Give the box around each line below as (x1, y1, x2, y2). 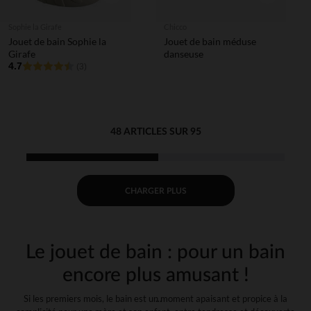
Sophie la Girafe (8, 22, 62, 31)
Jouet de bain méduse (164, 35, 256, 47)
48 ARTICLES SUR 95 (110, 127, 201, 137)
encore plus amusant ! (62, 265, 249, 285)
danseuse (164, 48, 203, 60)
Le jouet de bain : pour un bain (26, 242, 285, 262)
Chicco (164, 22, 187, 31)
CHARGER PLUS (124, 186, 187, 195)
